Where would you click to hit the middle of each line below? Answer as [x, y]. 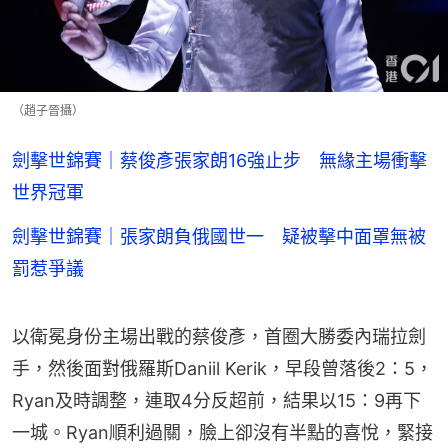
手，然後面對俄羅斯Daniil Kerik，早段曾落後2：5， [222, 368]
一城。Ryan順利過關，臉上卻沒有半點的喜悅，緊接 [222, 432]
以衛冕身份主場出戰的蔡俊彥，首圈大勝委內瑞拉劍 [219, 336]
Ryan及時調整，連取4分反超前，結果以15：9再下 [216, 400]
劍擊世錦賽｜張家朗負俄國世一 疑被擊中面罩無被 [219, 236]
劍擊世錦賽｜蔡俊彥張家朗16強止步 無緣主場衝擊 [219, 160]
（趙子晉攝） [48, 110]
